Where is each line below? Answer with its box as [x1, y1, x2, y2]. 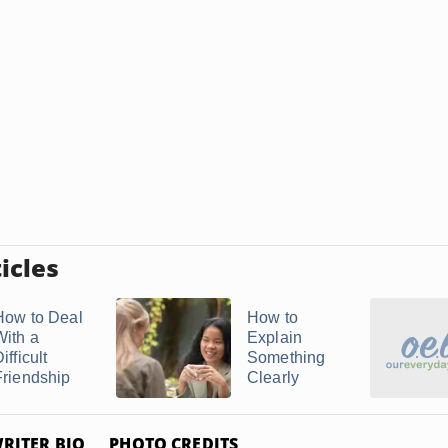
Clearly [247, 369, 300, 386]
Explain [247, 329, 303, 346]
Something [247, 349, 326, 366]
